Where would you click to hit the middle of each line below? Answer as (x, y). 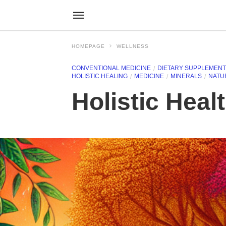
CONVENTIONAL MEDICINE (111, 68)
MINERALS (186, 76)
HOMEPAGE (88, 46)
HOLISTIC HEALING (100, 76)
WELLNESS (133, 46)
